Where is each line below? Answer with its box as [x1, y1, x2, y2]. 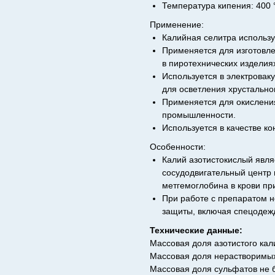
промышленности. [162, 110, 236, 120]
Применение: [150, 20, 204, 29]
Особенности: [150, 142, 206, 152]
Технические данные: [150, 225, 242, 235]
